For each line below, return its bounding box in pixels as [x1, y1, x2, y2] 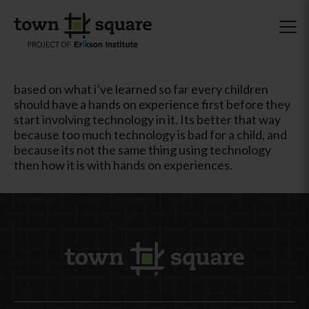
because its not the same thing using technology [14, 141, 271, 157]
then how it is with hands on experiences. [14, 157, 232, 172]
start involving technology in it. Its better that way [14, 111, 281, 127]
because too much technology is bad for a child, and [14, 126, 287, 142]
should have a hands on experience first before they [14, 96, 290, 112]
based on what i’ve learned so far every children [14, 81, 268, 97]
